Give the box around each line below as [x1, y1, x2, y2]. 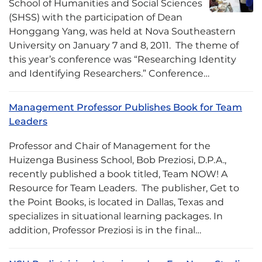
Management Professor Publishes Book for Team [9, 102, 242, 113]
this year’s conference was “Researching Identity [9, 54, 236, 65]
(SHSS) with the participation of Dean [9, 12, 182, 23]
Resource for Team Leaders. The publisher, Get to [9, 182, 239, 194]
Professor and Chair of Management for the [9, 140, 211, 151]
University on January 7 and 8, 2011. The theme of [9, 40, 239, 51]
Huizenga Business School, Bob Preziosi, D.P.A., [9, 154, 226, 166]
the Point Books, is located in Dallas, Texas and [9, 196, 224, 208]
